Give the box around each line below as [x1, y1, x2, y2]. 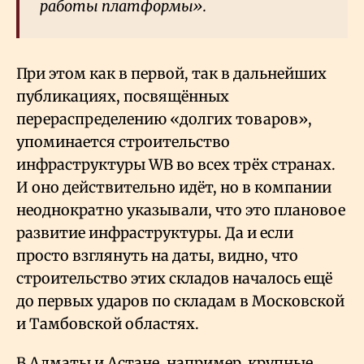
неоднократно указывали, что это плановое [16, 201, 345, 220]
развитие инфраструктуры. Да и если [16, 223, 293, 243]
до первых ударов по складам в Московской [16, 292, 344, 311]
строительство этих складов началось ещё [16, 269, 332, 288]
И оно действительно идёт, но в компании [16, 178, 331, 197]
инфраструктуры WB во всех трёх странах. [16, 155, 336, 175]
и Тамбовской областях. [16, 314, 199, 334]
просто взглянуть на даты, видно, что [16, 246, 298, 266]
